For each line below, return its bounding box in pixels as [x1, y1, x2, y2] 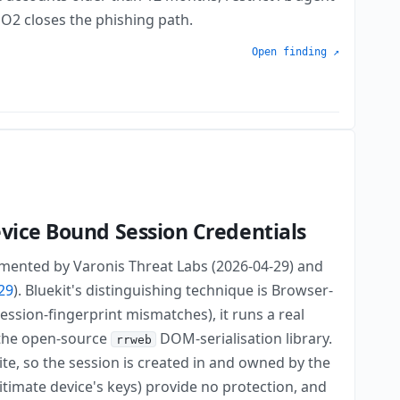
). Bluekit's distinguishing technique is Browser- [13, 279, 334, 300]
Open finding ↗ [251, 46, 339, 59]
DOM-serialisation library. [156, 328, 333, 348]
